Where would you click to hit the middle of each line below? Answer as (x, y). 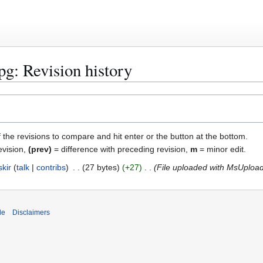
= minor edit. (222, 149)
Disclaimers (31, 212)
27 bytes (101, 168)
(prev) (40, 149)
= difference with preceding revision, (121, 149)
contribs (51, 168)
